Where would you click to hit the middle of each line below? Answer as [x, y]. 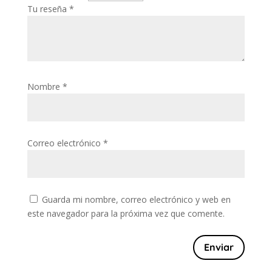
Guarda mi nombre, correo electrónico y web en [136, 200]
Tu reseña [48, 9]
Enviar [219, 247]
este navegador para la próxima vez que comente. [126, 214]
